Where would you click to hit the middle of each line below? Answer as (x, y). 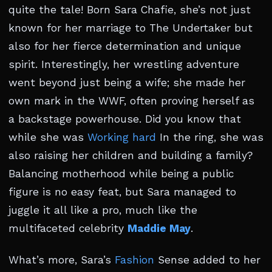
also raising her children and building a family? (131, 155)
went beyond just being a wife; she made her (127, 83)
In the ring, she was (210, 137)
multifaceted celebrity (68, 228)
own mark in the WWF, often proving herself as (131, 101)
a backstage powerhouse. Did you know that (125, 119)
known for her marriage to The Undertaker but (131, 28)
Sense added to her (207, 260)
